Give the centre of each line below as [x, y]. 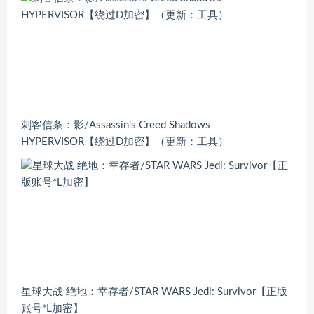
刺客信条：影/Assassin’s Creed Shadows [116, 125]
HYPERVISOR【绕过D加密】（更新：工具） [125, 142]
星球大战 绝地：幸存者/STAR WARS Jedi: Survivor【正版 [154, 292]
